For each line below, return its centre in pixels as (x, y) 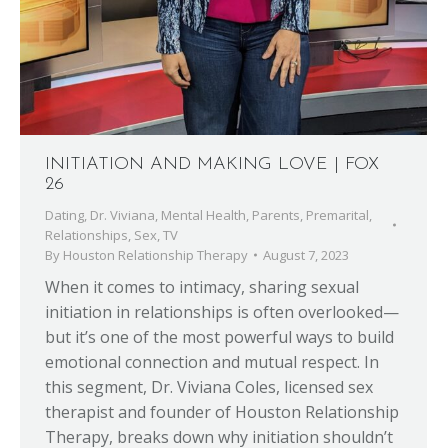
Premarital (337, 215)
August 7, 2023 (306, 255)
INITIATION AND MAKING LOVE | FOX (212, 164)
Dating (64, 215)
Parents (276, 215)
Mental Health (203, 215)
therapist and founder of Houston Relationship (222, 412)
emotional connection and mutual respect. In (212, 362)
